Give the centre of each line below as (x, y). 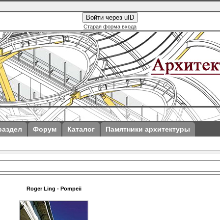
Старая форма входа (110, 27)
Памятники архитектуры (148, 129)
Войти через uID (110, 17)
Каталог (81, 129)
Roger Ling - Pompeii (54, 189)
